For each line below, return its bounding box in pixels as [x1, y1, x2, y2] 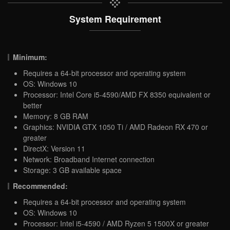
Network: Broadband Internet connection [23, 154, 155, 164]
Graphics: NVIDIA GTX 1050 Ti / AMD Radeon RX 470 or [23, 121, 208, 132]
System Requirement [69, 12, 161, 25]
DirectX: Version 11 [23, 143, 85, 154]
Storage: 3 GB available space [23, 164, 122, 175]
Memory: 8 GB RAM [23, 110, 88, 121]
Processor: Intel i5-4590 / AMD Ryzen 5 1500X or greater [23, 218, 209, 228]
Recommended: [13, 180, 68, 191]
